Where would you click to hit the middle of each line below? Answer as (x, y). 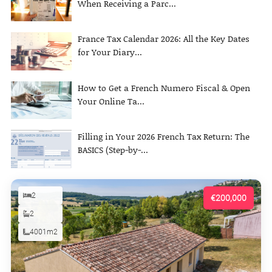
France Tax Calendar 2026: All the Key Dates (164, 39)
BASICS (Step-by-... (113, 150)
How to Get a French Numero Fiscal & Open (164, 87)
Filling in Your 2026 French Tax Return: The (164, 137)
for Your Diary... (110, 52)
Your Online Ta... (111, 101)
